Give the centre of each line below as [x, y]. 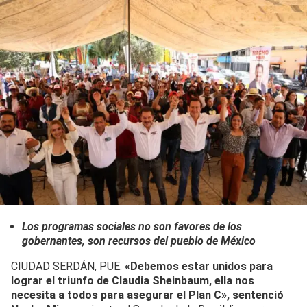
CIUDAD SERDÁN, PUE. [68, 266]
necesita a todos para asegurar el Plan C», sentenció [147, 295]
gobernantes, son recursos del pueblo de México [139, 241]
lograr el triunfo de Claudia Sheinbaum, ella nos [133, 280]
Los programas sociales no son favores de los [132, 226]
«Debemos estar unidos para [199, 266]
